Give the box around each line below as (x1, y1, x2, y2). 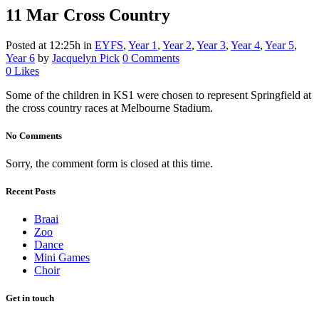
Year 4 (231, 38, 260, 51)
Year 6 (6, 51, 35, 64)
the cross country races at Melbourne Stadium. (6, 101, 213, 114)
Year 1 (128, 38, 157, 51)
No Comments (6, 130, 62, 141)
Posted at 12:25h (6, 38, 80, 51)
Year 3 (197, 38, 226, 51)
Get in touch (6, 293, 54, 304)
